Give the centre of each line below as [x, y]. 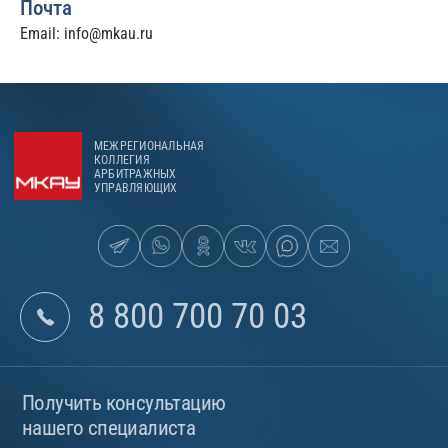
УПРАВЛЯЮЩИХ [136, 187]
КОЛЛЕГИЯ [122, 159]
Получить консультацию [124, 402]
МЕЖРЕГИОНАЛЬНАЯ [149, 145]
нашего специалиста [109, 427]
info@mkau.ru [108, 33]
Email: [42, 33]
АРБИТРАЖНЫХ [135, 173]
